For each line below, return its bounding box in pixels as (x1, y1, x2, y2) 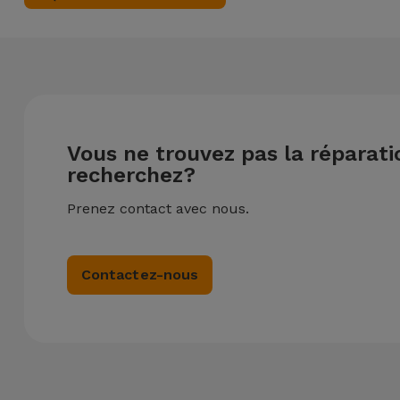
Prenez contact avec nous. (66, 200, 249, 217)
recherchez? (66, 162, 196, 187)
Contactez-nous (80, 266, 199, 283)
